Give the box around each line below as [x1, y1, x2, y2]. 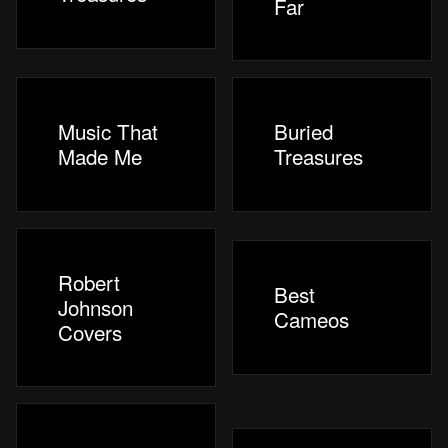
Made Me [58, 141, 143, 172]
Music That [58, 116, 159, 147]
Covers [58, 316, 123, 347]
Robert [58, 266, 121, 297]
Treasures [274, 141, 364, 172]
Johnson [58, 291, 134, 322]
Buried [274, 116, 334, 147]
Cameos [274, 304, 350, 335]
